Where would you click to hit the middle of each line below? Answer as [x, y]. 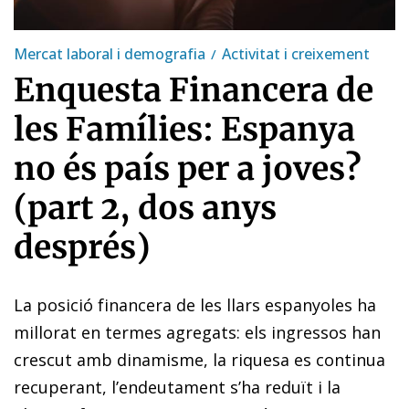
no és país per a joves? [188, 168]
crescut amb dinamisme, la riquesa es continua [199, 359]
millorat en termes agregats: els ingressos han [197, 332]
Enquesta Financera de [194, 90]
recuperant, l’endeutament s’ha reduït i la [177, 387]
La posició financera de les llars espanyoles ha [195, 304]
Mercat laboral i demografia [110, 53]
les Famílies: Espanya [184, 129]
